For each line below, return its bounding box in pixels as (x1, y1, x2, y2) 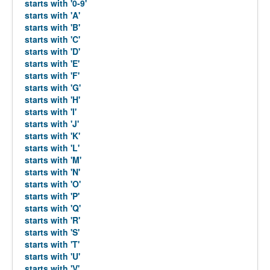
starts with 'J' (25, 118, 79, 130)
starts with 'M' (25, 154, 81, 166)
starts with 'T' (25, 238, 80, 250)
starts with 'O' (25, 178, 81, 190)
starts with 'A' (25, 9, 80, 21)
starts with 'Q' (25, 202, 81, 214)
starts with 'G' (25, 81, 81, 93)
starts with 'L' (25, 142, 80, 154)
